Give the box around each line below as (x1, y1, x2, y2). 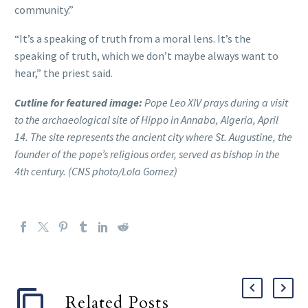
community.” (14, 2, 74, 16)
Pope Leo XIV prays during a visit (142, 95, 288, 109)
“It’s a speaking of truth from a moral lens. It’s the (14, 32, 251, 46)
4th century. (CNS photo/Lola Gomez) (14, 164, 177, 178)
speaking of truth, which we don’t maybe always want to (14, 49, 278, 63)
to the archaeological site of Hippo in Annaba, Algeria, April (14, 112, 278, 126)
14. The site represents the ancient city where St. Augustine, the (14, 129, 292, 144)
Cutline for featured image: (14, 95, 142, 109)
